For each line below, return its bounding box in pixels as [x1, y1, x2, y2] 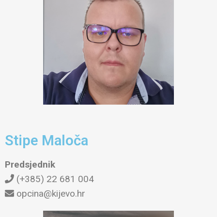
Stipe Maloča [5, 132, 88, 149]
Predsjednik [5, 158, 55, 170]
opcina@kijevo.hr [14, 187, 85, 199]
